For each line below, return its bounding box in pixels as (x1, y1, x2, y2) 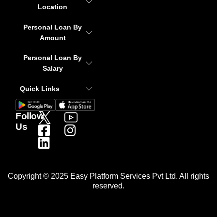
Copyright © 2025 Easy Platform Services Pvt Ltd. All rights (8, 171, 209, 180)
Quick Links (19, 85, 60, 93)
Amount (39, 33, 66, 42)
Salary (42, 64, 63, 73)
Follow (15, 111, 44, 122)
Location (38, 3, 68, 11)
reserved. (93, 181, 124, 190)
